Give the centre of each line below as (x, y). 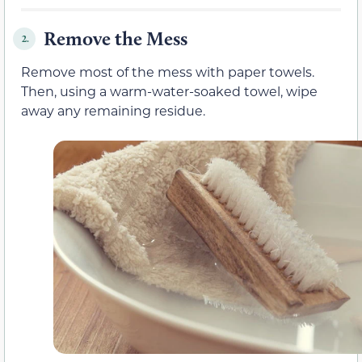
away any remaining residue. (113, 111)
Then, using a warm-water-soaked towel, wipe (169, 91)
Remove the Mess (116, 39)
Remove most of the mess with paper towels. (168, 72)
